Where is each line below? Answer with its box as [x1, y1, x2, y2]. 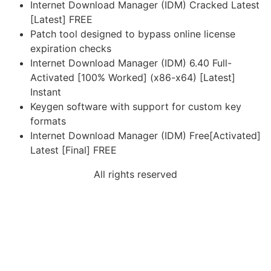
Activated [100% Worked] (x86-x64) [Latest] [30, 71, 235, 84]
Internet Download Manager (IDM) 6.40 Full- [30, 57, 232, 70]
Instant [30, 86, 61, 99]
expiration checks [30, 42, 111, 55]
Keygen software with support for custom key [30, 100, 241, 113]
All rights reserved [94, 168, 177, 181]
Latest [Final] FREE [30, 144, 117, 157]
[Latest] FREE [30, 13, 93, 26]
